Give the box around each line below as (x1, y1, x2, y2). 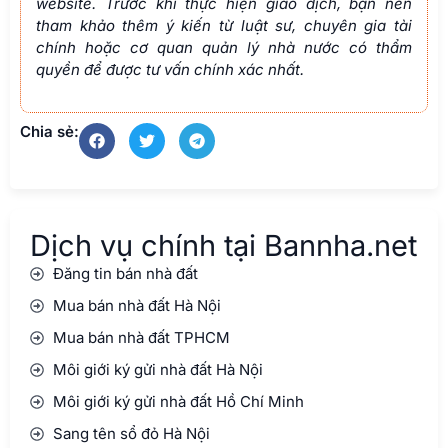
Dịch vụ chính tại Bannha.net (30, 228, 417, 264)
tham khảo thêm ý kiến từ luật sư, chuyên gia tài (36, 16, 412, 36)
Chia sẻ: (20, 122, 79, 142)
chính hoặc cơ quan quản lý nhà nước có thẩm (36, 38, 412, 58)
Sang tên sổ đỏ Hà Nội (52, 424, 210, 444)
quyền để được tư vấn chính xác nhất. (36, 60, 304, 80)
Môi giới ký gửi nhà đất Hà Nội (52, 360, 263, 380)
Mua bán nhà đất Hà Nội (52, 296, 221, 316)
